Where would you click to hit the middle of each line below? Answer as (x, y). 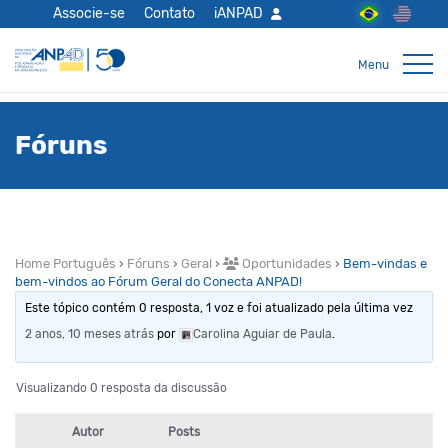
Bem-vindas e (385, 263)
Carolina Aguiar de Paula (263, 334)
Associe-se (89, 13)
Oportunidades (285, 263)
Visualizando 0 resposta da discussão (121, 388)
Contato (170, 13)
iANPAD (239, 13)
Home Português (65, 263)
